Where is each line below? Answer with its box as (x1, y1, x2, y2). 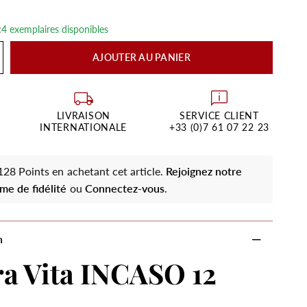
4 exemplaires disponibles (1, 23, 108, 35)
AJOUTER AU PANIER (93, 51, 191, 63)
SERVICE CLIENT (180, 110, 259, 121)
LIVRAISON (56, 110, 110, 121)
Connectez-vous (84, 182, 164, 195)
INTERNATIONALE (40, 121, 127, 133)
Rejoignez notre (165, 164, 242, 177)
